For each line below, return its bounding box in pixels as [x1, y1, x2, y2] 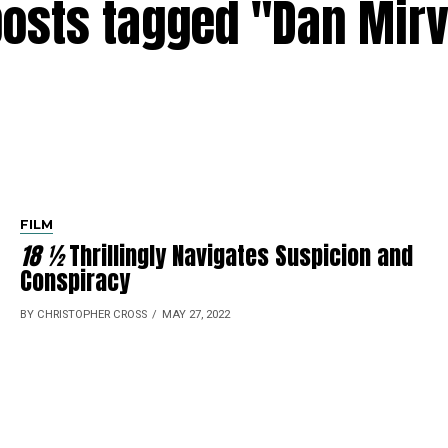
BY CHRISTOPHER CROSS [20, 307, 148, 321]
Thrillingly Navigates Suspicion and [63, 237, 414, 274]
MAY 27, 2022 [162, 307, 231, 321]
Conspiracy [20, 262, 131, 299]
